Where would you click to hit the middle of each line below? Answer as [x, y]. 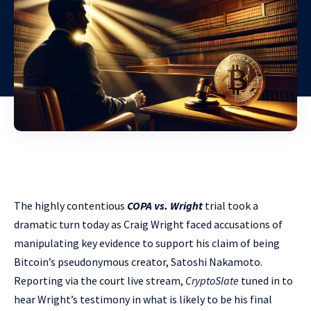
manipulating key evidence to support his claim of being [147, 243]
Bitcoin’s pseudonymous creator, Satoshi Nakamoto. [138, 262]
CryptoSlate [213, 281]
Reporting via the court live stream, [100, 281]
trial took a [230, 206]
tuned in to [267, 281]
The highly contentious [70, 206]
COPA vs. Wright [165, 206]
